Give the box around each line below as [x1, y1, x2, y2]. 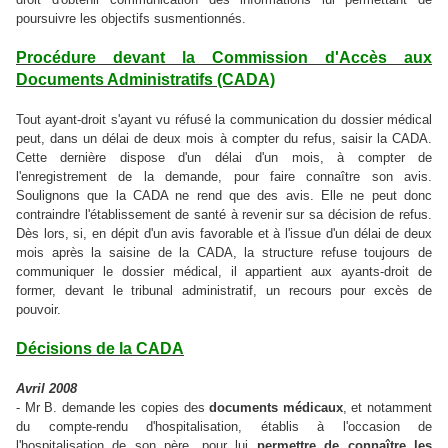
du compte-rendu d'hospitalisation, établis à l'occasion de [16, 419, 432, 435]
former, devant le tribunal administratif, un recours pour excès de [16, 283, 432, 299]
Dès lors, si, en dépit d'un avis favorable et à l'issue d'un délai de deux [16, 226, 432, 242]
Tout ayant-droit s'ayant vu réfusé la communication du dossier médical [16, 112, 432, 128]
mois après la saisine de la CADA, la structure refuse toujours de [16, 245, 432, 261]
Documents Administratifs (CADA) [16, 71, 275, 89]
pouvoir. [16, 302, 61, 318]
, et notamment [342, 400, 433, 416]
